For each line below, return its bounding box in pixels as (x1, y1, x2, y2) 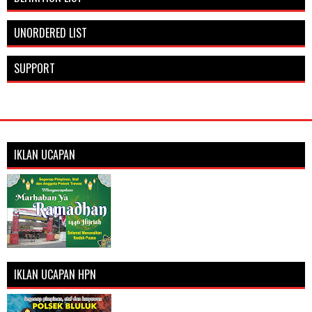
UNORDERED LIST (14, 24, 87, 42)
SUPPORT (14, 60, 55, 77)
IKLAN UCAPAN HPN (14, 266, 96, 283)
